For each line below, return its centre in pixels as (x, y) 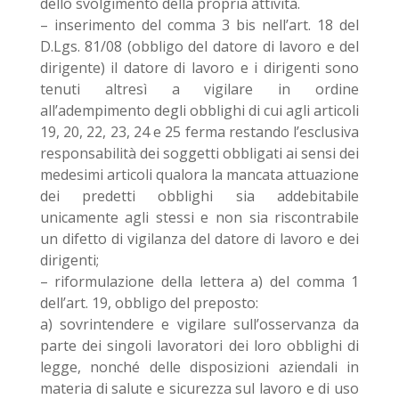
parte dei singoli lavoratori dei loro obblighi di (199, 346)
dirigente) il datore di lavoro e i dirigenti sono (199, 68)
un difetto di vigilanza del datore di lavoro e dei (199, 239)
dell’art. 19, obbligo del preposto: (149, 303)
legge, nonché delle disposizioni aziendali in (199, 367)
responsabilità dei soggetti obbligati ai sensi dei (199, 153)
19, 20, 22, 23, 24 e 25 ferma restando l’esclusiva (199, 132)
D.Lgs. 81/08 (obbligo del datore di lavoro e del (199, 46)
